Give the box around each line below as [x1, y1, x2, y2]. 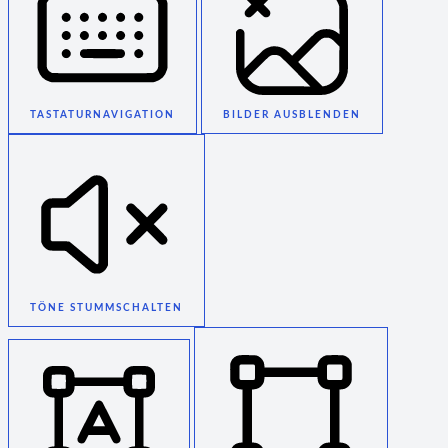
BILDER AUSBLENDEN [223, 110, 361, 121]
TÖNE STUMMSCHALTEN [30, 303, 183, 314]
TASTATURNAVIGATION [30, 110, 175, 121]
